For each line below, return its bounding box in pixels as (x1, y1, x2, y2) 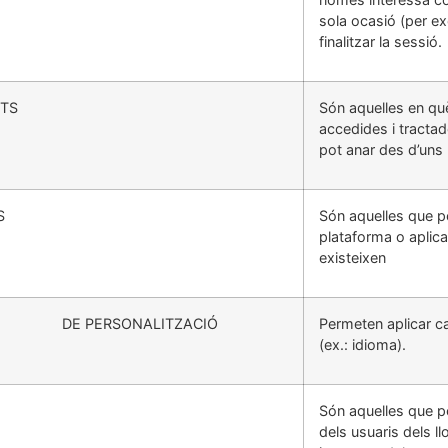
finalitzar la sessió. (319, 32, 442, 50)
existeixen (319, 248, 386, 266)
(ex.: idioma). (319, 335, 406, 353)
